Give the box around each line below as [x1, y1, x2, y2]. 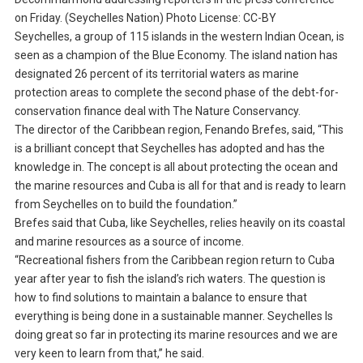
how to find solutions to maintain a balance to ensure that [14, 291, 307, 305]
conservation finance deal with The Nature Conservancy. [14, 105, 301, 118]
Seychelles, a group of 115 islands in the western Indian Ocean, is [14, 30, 344, 44]
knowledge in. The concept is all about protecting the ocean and [14, 160, 338, 174]
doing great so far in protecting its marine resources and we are [14, 328, 338, 342]
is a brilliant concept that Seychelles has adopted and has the [14, 142, 325, 156]
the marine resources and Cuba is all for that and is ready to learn [14, 179, 346, 193]
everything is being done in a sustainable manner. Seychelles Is [14, 310, 333, 323]
